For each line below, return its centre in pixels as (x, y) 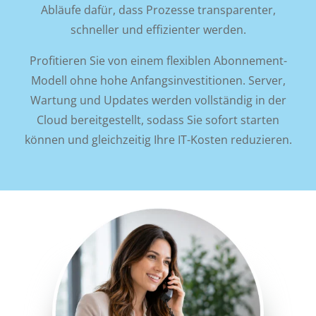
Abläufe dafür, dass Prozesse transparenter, (158, 10)
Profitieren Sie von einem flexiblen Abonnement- (158, 60)
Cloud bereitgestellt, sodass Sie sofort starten (158, 120)
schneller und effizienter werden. (158, 29)
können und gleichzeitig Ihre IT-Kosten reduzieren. (158, 139)
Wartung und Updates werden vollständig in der (158, 100)
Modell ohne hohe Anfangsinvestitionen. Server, (158, 80)
